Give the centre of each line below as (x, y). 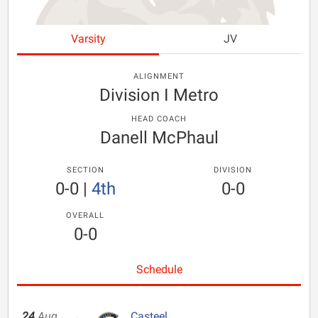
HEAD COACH (159, 119)
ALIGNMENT (159, 76)
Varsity (88, 39)
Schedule (159, 269)
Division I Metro (159, 95)
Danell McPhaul (159, 138)
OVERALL (85, 215)
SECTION (85, 170)
